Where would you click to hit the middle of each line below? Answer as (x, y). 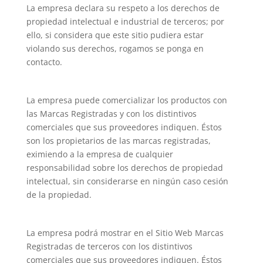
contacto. (44, 62)
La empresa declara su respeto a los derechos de (123, 8)
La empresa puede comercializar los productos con (127, 100)
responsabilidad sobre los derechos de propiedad (124, 168)
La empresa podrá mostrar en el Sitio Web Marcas (125, 233)
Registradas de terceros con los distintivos (109, 247)
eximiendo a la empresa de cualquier (100, 154)
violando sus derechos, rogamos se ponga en (115, 49)
